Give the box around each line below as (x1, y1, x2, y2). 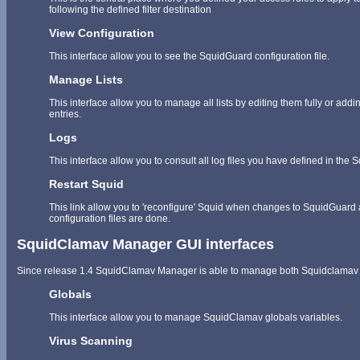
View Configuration (49, 26, 154, 39)
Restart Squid (49, 177, 124, 190)
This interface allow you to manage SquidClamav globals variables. (49, 311, 342, 323)
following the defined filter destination (49, 3, 211, 15)
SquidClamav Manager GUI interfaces (17, 235, 274, 252)
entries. (49, 108, 81, 120)
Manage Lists (49, 72, 123, 86)
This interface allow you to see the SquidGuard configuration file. (49, 50, 329, 62)
